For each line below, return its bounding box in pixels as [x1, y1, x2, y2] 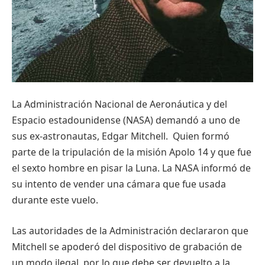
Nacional [95, 98, 134, 111]
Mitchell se [12, 240, 62, 253]
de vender [57, 177, 107, 191]
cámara [127, 177, 160, 191]
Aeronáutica [150, 98, 204, 111]
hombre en [46, 161, 101, 175]
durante [12, 193, 48, 207]
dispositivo [118, 240, 167, 253]
